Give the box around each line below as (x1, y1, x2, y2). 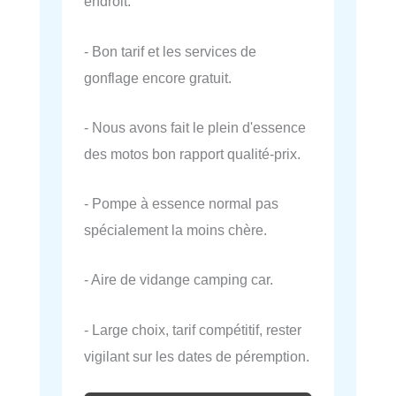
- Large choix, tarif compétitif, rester (84, 321, 301, 338)
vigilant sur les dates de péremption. (84, 347, 309, 364)
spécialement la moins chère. (84, 222, 267, 238)
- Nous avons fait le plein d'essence (84, 118, 306, 135)
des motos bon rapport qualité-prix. (84, 145, 301, 162)
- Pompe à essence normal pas (84, 195, 278, 211)
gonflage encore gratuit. (84, 69, 232, 86)
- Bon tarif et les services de (84, 42, 256, 59)
